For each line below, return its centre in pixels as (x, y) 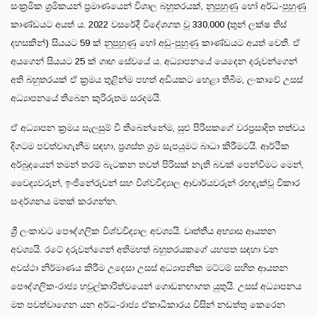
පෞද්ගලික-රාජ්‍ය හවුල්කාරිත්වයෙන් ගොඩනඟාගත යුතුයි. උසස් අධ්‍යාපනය (156, 286)
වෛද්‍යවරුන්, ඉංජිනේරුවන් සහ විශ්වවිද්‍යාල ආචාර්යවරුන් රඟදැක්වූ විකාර (155, 183)
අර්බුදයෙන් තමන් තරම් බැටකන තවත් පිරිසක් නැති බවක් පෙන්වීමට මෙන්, (157, 164)
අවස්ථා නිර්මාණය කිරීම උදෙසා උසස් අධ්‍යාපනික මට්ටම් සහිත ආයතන (149, 267)
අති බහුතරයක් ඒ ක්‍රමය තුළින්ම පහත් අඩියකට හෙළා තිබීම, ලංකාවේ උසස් (157, 79)
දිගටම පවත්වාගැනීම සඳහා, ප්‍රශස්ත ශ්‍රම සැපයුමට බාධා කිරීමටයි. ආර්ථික (150, 146)
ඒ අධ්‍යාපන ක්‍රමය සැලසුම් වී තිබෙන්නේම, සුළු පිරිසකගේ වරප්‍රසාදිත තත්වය (158, 127)
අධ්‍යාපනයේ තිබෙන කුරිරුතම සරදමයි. (86, 98)
